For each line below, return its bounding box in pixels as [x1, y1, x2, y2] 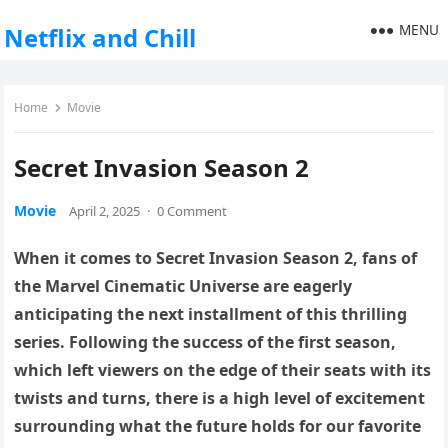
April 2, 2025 [69, 202, 141, 220]
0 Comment [157, 202, 228, 220]
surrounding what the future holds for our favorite [14, 415, 422, 437]
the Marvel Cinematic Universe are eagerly [14, 275, 353, 297]
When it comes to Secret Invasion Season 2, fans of [14, 247, 418, 269]
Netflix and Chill [4, 21, 197, 54]
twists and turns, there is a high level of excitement [14, 387, 426, 409]
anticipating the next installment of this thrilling [14, 303, 408, 325]
